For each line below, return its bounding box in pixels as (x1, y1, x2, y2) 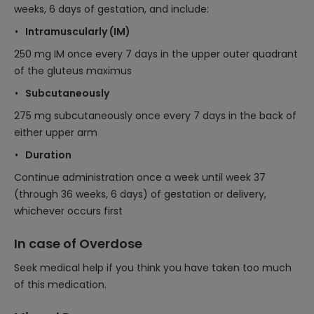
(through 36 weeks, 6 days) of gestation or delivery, (14, 187, 266, 201)
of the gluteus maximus (14, 64, 132, 78)
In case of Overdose (14, 235, 142, 252)
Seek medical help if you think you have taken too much (14, 261, 292, 275)
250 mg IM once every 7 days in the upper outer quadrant (14, 47, 298, 61)
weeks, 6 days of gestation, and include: (14, 2, 209, 16)
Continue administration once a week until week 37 (14, 170, 266, 184)
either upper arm (14, 125, 97, 139)
